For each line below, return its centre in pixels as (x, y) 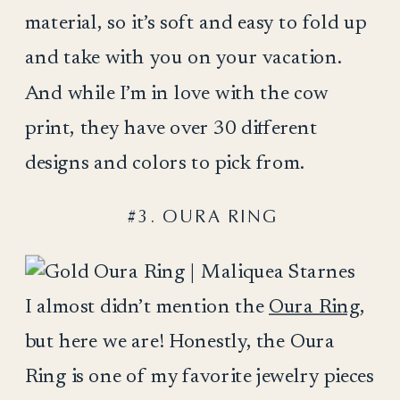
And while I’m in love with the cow (177, 93)
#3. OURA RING (202, 217)
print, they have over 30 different (171, 128)
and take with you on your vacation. (183, 58)
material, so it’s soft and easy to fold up (196, 23)
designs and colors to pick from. (165, 163)
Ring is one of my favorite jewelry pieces (199, 377)
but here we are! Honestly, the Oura (180, 342)
